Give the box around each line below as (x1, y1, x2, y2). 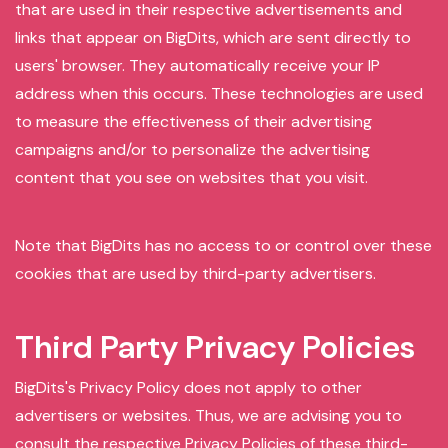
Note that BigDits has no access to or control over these (15, 235, 432, 256)
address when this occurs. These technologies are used (15, 83, 423, 104)
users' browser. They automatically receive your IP (15, 55, 380, 76)
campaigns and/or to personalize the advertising (15, 139, 370, 160)
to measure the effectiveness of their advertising (15, 111, 372, 132)
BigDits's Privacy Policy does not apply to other (15, 377, 362, 398)
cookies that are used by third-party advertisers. (15, 263, 376, 284)
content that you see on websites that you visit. (15, 167, 368, 188)
